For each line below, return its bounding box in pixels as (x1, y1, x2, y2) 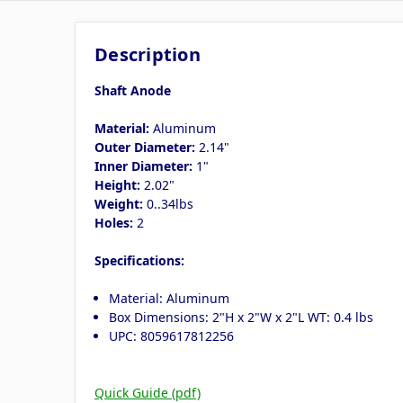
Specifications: (94, 251, 184, 269)
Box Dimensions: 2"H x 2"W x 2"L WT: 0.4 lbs (109, 308, 374, 326)
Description (94, 41, 201, 67)
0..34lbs (143, 194, 193, 212)
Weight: (94, 194, 143, 212)
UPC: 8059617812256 (109, 327, 235, 345)
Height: (94, 175, 140, 193)
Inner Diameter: (94, 157, 193, 175)
